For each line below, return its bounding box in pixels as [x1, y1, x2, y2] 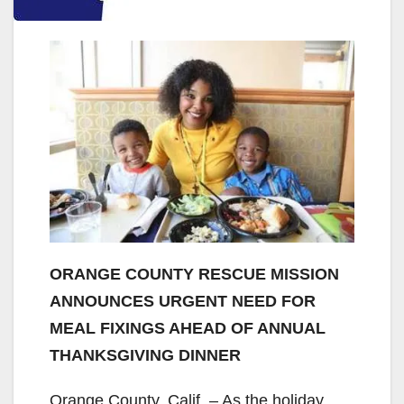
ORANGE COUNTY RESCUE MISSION [50, 265, 339, 284]
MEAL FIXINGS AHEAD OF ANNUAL [50, 319, 326, 338]
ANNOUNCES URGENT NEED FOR [50, 292, 316, 311]
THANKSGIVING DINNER [50, 346, 241, 365]
